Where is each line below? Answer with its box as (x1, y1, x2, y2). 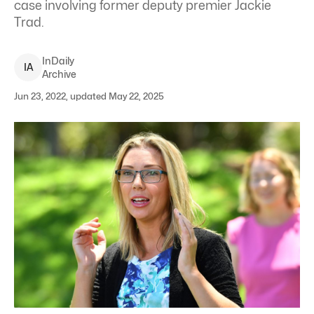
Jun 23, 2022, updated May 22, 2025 (14, 90, 164, 102)
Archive (42, 68, 76, 80)
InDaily (42, 55, 74, 67)
